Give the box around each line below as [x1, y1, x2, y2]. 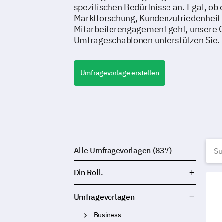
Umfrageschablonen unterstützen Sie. [73, 34, 220, 46]
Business [93, 210, 121, 219]
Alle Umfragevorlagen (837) [73, 145, 172, 155]
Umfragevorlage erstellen [80, 68, 159, 77]
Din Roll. [73, 167, 104, 177]
